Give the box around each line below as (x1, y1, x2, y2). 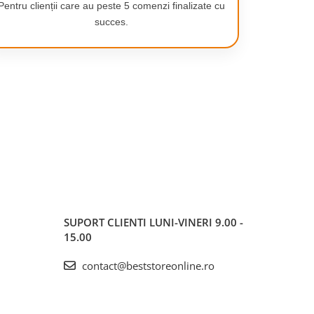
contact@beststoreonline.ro (79, 259, 214, 273)
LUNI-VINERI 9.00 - (149, 215, 243, 229)
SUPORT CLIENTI (64, 215, 149, 229)
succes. (94, 16, 128, 27)
